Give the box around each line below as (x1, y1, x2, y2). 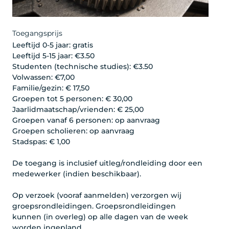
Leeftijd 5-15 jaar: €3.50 (12, 51, 95, 60)
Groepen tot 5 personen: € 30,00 (12, 94, 132, 103)
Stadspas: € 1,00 (12, 136, 70, 146)
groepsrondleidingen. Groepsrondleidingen (12, 201, 176, 211)
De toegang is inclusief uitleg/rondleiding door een (12, 158, 202, 168)
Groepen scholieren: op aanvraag (12, 126, 134, 135)
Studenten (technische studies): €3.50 (12, 61, 153, 71)
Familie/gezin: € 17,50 (12, 83, 89, 93)
